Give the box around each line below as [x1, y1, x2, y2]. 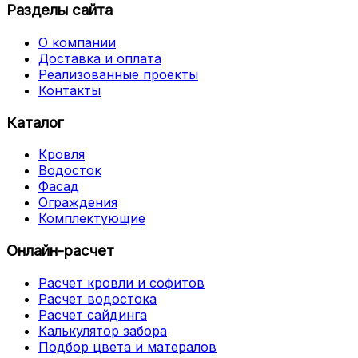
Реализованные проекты [38, 66, 198, 82]
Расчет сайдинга [38, 306, 147, 323]
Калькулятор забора [38, 322, 167, 339]
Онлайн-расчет [6, 241, 114, 261]
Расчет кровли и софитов [38, 274, 205, 291]
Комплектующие [38, 210, 145, 227]
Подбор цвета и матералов [38, 338, 217, 355]
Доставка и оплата [38, 50, 161, 66]
